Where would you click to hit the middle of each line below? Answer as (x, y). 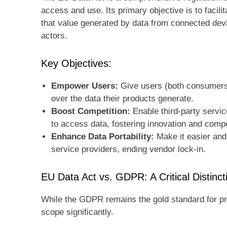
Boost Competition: (91, 111)
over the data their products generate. (122, 98)
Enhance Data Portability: (103, 136)
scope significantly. (77, 212)
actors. (54, 35)
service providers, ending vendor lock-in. (128, 149)
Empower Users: (85, 86)
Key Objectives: (76, 63)
